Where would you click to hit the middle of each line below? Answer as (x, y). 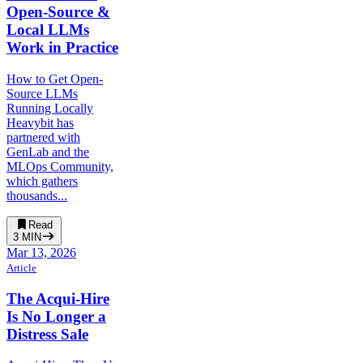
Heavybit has (40, 122)
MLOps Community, (60, 166)
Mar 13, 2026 (41, 252)
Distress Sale (47, 334)
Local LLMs (48, 30)
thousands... (37, 195)
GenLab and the (48, 152)
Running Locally (50, 108)
